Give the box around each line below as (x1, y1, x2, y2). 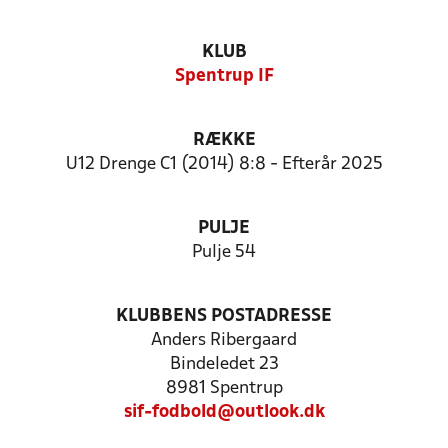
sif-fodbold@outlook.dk (123, 404, 325, 421)
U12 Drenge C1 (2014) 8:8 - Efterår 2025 (65, 156, 383, 173)
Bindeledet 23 (169, 356, 279, 373)
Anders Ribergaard (151, 332, 297, 349)
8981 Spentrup (165, 380, 283, 397)
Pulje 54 (192, 244, 256, 261)
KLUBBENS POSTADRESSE (116, 308, 332, 325)
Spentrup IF (174, 68, 274, 85)
